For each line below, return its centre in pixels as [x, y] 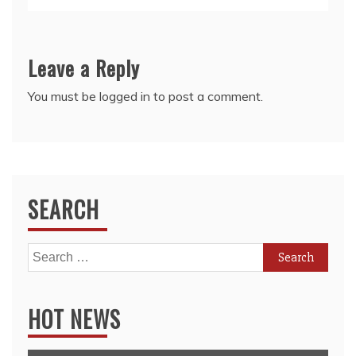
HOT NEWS [74, 319]
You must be [64, 96]
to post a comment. [207, 96]
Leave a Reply [84, 68]
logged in [125, 96]
